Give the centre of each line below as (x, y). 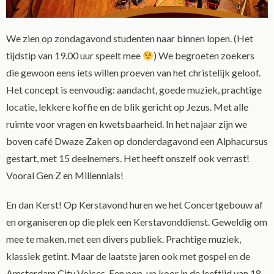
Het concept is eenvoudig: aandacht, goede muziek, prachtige (134, 90)
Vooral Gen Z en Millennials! (65, 175)
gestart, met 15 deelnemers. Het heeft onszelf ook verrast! (128, 158)
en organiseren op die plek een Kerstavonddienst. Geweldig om (137, 222)
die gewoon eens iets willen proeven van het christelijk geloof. (133, 72)
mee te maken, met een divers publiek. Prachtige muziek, (124, 239)
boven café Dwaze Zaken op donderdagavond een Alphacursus (137, 141)
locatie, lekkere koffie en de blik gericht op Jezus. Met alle (127, 107)
